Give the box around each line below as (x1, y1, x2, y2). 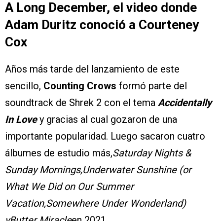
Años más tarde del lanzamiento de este (5, 63, 180, 75)
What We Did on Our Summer (5, 180, 134, 192)
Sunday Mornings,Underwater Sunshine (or (5, 163, 191, 176)
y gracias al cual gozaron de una (37, 113, 177, 125)
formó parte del (116, 79, 187, 92)
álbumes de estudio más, (5, 147, 112, 159)
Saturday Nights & (112, 147, 191, 159)
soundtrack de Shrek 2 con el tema (5, 96, 158, 109)
